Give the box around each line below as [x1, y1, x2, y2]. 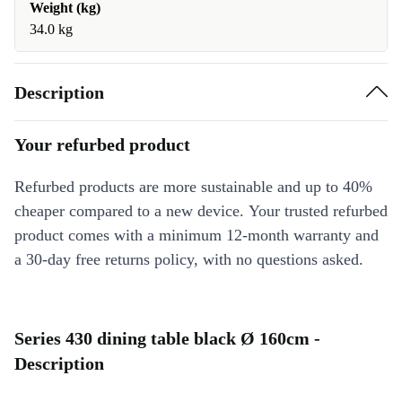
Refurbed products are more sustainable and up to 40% [14, 178, 372, 196]
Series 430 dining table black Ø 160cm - [14, 328, 320, 348]
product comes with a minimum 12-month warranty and [14, 226, 379, 244]
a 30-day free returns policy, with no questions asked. [14, 250, 363, 268]
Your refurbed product [14, 135, 190, 154]
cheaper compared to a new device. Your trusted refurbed [14, 202, 388, 220]
